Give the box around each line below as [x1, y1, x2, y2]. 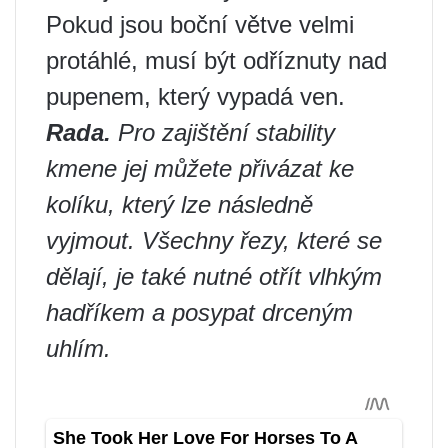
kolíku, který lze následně [46, 190, 313, 218]
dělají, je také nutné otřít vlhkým [46, 262, 382, 290]
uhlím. [46, 334, 111, 362]
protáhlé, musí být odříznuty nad [46, 46, 387, 74]
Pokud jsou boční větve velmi [46, 10, 354, 38]
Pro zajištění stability [118, 118, 335, 146]
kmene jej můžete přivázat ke [46, 154, 354, 182]
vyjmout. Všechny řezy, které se [46, 226, 382, 254]
